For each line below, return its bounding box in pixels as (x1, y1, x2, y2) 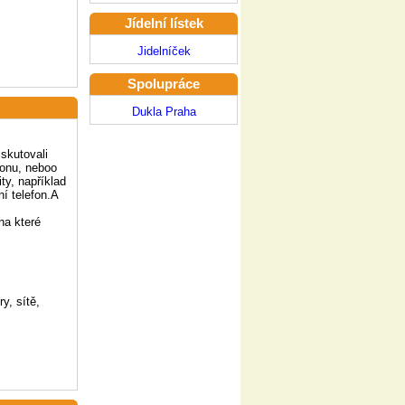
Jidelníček (137, 44, 191, 58)
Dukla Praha (131, 105, 196, 118)
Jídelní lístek (124, 16, 203, 31)
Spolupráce (127, 77, 200, 91)
